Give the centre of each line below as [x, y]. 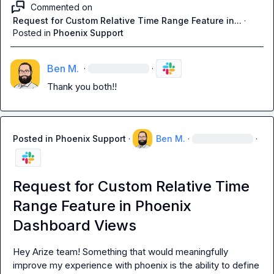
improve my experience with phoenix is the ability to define [136, 265]
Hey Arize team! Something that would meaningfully [120, 252]
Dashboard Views [75, 225]
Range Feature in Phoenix [102, 206]
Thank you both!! [82, 87]
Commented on [61, 7]
